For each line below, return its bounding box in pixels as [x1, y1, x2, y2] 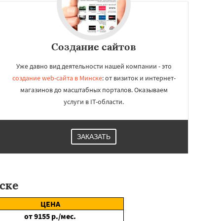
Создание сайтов [51, 40, 136, 53]
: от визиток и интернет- [102, 74, 176, 82]
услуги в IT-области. [64, 97, 124, 106]
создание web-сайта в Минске [12, 74, 102, 82]
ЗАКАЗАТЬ [77, 133, 110, 141]
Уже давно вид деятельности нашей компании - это [16, 62, 172, 71]
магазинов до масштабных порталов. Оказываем [20, 85, 168, 94]
